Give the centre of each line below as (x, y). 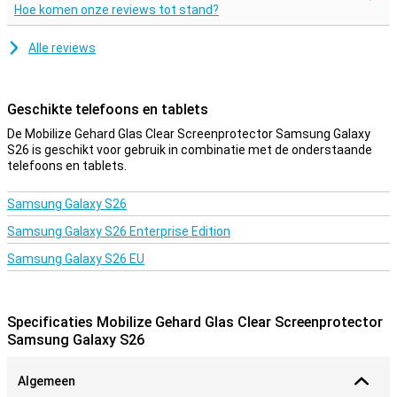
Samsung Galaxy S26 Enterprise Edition (119, 231)
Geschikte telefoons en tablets (108, 109)
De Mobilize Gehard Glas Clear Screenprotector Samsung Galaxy (189, 134)
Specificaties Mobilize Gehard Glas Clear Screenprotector (195, 322)
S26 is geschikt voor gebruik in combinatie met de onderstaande (190, 150)
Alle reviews (62, 48)
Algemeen (47, 381)
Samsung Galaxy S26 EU (76, 259)
